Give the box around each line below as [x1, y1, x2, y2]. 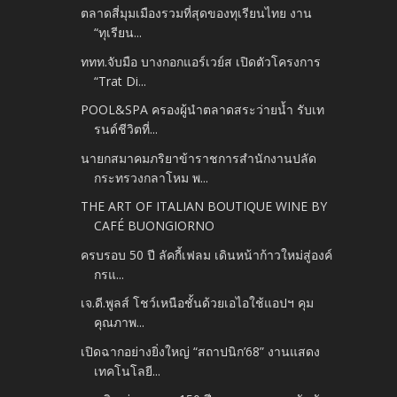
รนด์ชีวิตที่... [94, 121, 159, 138]
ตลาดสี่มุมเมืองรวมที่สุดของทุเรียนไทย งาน [81, 4, 313, 22]
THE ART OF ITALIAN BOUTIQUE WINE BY [81, 198, 328, 215]
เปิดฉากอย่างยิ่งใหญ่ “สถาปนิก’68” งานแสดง [81, 342, 321, 360]
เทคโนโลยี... [94, 362, 161, 379]
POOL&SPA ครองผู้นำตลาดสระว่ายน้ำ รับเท [81, 101, 325, 119]
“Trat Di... [94, 72, 147, 90]
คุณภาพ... [94, 314, 145, 331]
